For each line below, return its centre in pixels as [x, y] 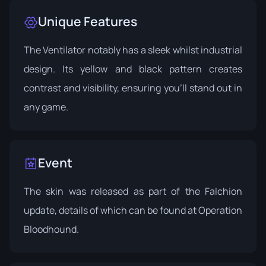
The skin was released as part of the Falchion [133, 191]
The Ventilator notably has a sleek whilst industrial [133, 50]
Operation [220, 210]
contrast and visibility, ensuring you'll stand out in [133, 88]
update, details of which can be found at [111, 210]
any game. [46, 107]
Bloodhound [50, 229]
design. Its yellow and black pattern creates [133, 69]
